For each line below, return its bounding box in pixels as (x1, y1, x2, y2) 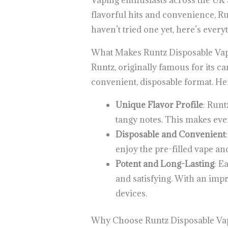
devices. (115, 188, 147, 199)
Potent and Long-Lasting (115, 158, 214, 170)
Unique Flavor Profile (115, 99, 203, 111)
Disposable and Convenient (115, 129, 225, 140)
